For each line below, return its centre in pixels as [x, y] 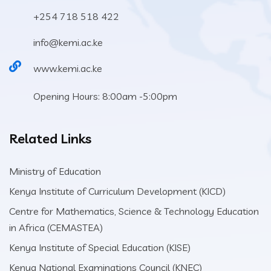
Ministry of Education [55, 171]
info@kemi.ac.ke [68, 42]
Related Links [50, 139]
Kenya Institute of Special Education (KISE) [100, 247]
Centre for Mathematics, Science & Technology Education [134, 211]
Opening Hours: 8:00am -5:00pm [105, 96]
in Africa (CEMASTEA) [56, 227]
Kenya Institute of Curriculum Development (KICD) [117, 191]
